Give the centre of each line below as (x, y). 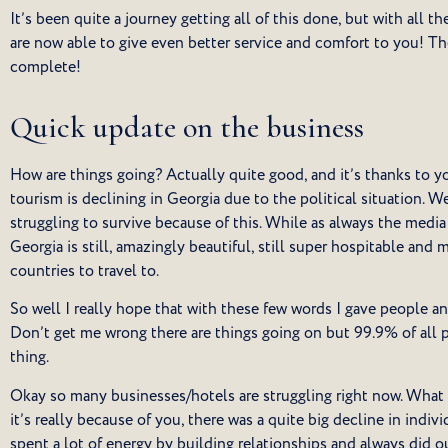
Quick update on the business (187, 127)
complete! (45, 66)
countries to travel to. (84, 270)
